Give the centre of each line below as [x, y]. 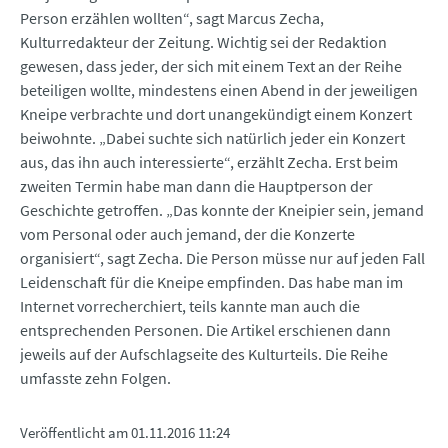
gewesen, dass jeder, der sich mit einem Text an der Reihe [211, 66]
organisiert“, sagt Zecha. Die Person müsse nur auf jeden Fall [222, 258]
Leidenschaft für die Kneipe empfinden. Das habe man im [211, 282]
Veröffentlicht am [75, 433]
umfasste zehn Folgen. [95, 378]
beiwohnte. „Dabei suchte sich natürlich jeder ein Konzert [212, 138]
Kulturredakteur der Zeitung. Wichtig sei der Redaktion [203, 42]
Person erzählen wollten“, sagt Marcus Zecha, [172, 18]
